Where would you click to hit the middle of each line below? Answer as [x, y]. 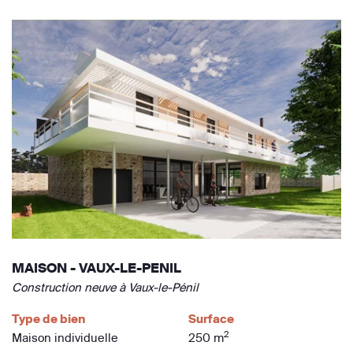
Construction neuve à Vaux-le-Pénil [105, 288]
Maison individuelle [65, 338]
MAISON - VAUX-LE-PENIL [97, 268]
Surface [211, 319]
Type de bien [48, 319]
